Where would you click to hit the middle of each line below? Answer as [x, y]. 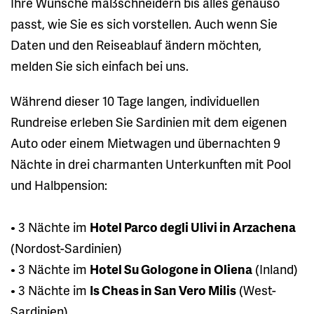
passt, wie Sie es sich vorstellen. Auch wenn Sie [144, 23]
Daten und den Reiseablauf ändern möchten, [136, 44]
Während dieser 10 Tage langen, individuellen [135, 100]
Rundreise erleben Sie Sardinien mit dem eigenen [149, 121]
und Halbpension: [59, 184]
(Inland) [275, 268]
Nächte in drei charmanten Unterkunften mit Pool [151, 163]
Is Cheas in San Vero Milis [163, 289]
